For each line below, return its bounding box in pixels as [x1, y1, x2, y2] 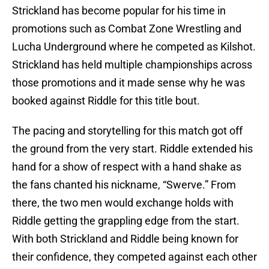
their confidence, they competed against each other [12, 250, 257, 264]
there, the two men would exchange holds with [12, 196, 234, 210]
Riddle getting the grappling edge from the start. [12, 214, 240, 228]
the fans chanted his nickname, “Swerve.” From [12, 178, 236, 192]
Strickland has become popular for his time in [12, 4, 226, 17]
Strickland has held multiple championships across [12, 58, 252, 71]
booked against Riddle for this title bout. [12, 94, 200, 107]
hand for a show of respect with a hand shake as [12, 160, 241, 174]
